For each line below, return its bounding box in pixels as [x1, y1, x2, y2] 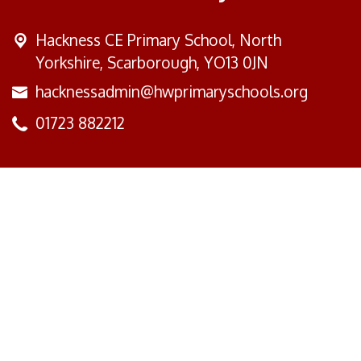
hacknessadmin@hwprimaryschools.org [35, 81, 308, 102]
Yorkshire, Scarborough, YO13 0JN [35, 52, 268, 73]
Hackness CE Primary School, [35, 30, 239, 51]
